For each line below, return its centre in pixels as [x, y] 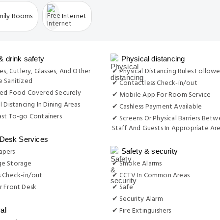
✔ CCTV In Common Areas [151, 176]
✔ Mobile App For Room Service [161, 95]
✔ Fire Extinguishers [141, 211]
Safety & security [149, 151]
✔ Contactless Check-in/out [154, 83]
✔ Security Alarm [137, 199]
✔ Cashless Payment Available [157, 107]
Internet [74, 16]
